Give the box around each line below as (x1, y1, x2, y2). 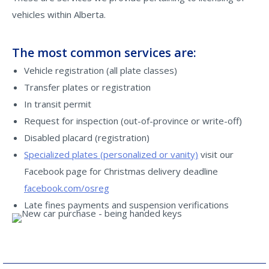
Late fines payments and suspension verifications (24, 199, 229, 211)
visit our (198, 148, 234, 160)
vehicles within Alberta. (12, 8, 106, 20)
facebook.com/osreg (24, 182, 109, 194)
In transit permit (24, 98, 91, 110)
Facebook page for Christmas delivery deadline (24, 165, 218, 177)
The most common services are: (12, 44, 196, 61)
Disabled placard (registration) (24, 131, 150, 144)
